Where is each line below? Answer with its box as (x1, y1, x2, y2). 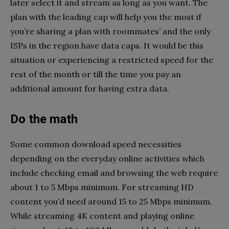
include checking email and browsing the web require (10, 167, 218, 178)
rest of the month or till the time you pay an (10, 68, 181, 79)
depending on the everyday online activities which (10, 153, 204, 164)
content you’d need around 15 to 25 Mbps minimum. (10, 196, 212, 207)
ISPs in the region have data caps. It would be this (10, 40, 203, 51)
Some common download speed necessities (10, 139, 181, 149)
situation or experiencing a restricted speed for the (10, 54, 213, 65)
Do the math (10, 111, 78, 126)
